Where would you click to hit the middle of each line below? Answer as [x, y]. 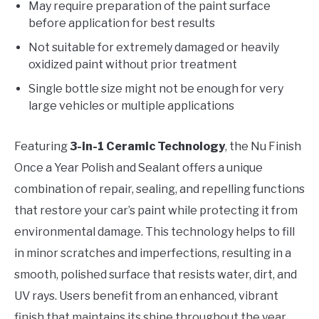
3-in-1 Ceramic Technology [147, 146]
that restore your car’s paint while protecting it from [156, 210]
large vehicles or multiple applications [131, 105]
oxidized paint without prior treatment [133, 64]
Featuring [42, 146]
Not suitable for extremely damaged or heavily [154, 47]
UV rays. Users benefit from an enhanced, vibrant [146, 296]
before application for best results [122, 23]
